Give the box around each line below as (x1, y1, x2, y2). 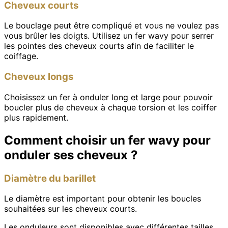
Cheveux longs (4, 71, 74, 82)
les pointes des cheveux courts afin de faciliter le (4, 41, 194, 51)
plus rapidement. (4, 112, 68, 123)
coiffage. (4, 51, 38, 62)
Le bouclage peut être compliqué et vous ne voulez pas (4, 20, 219, 31)
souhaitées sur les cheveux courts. (4, 204, 137, 214)
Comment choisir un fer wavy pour (4, 132, 211, 148)
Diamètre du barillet (4, 172, 96, 184)
